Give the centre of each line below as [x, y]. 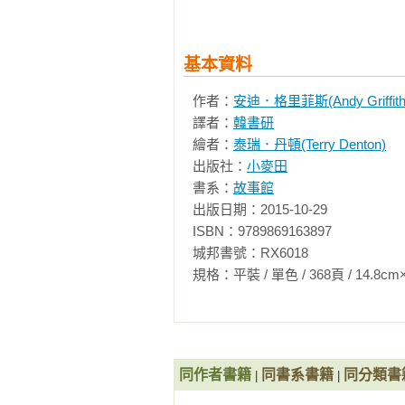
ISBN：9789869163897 [262, 231]
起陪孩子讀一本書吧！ [260, 94]
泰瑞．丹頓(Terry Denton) [310, 144]
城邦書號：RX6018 [250, 253]
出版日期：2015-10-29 [260, 209]
